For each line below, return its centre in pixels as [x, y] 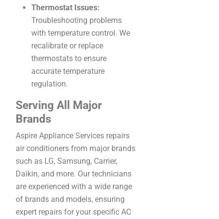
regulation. [50, 84]
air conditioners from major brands [76, 149]
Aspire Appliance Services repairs [73, 136]
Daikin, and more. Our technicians [74, 174]
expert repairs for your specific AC [73, 212]
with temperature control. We [81, 33]
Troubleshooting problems [77, 21]
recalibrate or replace [67, 46]
